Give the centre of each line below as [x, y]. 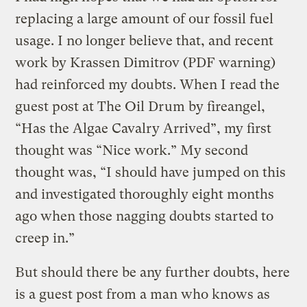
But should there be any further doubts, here [153, 272]
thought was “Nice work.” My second [132, 150]
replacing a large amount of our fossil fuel [145, 19]
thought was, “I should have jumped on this [151, 172]
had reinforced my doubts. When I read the [148, 84]
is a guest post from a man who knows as [143, 294]
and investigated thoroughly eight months [145, 194]
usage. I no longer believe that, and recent [145, 40]
